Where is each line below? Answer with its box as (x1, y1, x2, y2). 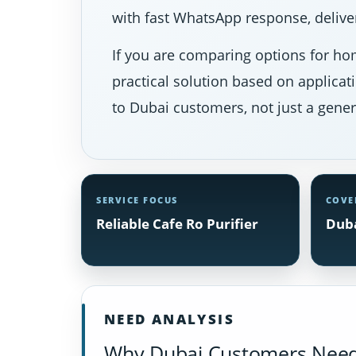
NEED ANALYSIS (104, 310, 234, 328)
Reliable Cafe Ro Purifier (96, 215, 258, 233)
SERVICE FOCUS (96, 194, 179, 206)
